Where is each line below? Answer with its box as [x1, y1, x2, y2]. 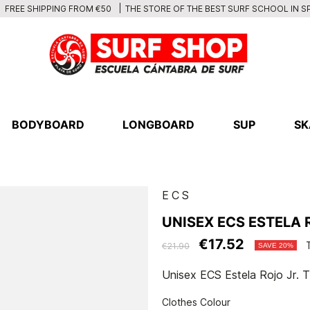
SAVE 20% [257, 241, 293, 250]
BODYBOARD [11, 118, 84, 131]
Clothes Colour [161, 296, 230, 308]
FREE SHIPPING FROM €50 [2, 3, 111, 14]
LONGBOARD [122, 118, 195, 131]
